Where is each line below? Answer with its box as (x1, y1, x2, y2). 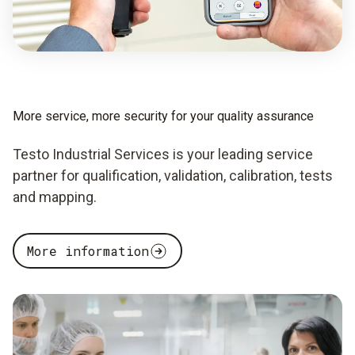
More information (27, 242, 149, 259)
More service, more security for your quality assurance (13, 109, 314, 124)
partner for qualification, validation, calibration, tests (13, 167, 333, 184)
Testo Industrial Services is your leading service (13, 146, 313, 162)
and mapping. (13, 189, 97, 205)
